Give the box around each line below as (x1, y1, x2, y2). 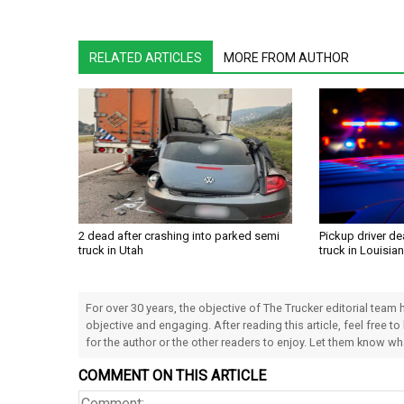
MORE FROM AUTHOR (224, 50, 349, 66)
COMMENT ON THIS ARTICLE (78, 367, 266, 385)
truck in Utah (78, 243, 143, 258)
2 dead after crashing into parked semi (78, 229, 280, 243)
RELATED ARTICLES (89, 50, 202, 66)
